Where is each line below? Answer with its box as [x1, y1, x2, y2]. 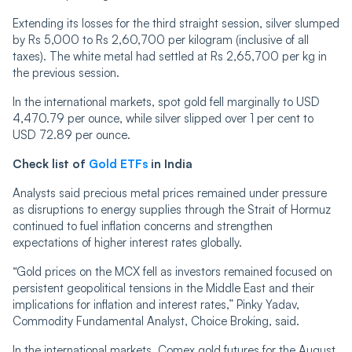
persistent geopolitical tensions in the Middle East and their [13, 280, 314, 295]
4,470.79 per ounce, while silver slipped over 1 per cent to [13, 110, 313, 126]
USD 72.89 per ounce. [13, 126, 130, 142]
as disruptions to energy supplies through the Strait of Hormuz [13, 201, 331, 217]
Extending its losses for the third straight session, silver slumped [13, 15, 339, 31]
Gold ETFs [89, 156, 148, 171]
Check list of [13, 156, 89, 171]
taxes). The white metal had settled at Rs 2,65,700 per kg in [13, 48, 327, 64]
